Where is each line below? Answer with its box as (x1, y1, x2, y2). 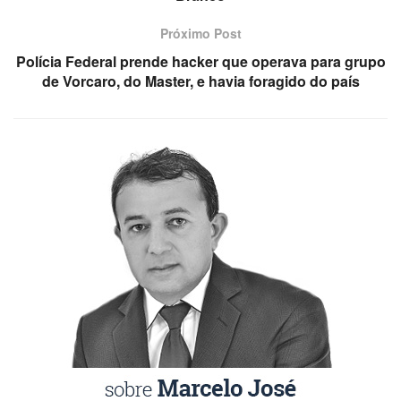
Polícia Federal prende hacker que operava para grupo (15, 50, 386, 72)
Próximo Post (159, 23, 242, 42)
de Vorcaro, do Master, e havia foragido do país (41, 70, 360, 91)
